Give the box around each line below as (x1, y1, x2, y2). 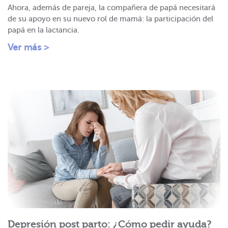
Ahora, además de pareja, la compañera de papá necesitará (8, 3, 215, 12)
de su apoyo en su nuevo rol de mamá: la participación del (8, 14, 213, 23)
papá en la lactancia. (8, 25, 79, 34)
